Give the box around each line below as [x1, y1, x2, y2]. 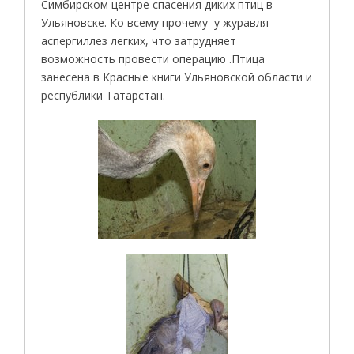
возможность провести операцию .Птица [41, 51, 265, 66]
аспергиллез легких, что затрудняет [41, 32, 237, 48]
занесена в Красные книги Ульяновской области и [41, 69, 313, 85]
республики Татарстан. [41, 87, 166, 103]
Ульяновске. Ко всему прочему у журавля [41, 14, 269, 30]
